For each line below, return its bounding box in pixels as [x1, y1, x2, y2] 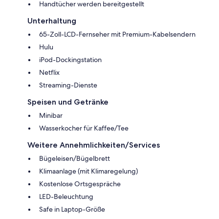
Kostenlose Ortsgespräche [39, 179, 121, 189]
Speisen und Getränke [27, 97, 109, 107]
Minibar [39, 111, 63, 120]
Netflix [39, 68, 60, 77]
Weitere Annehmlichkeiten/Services [27, 140, 160, 150]
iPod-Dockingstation [39, 55, 102, 65]
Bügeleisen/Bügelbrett [39, 154, 110, 163]
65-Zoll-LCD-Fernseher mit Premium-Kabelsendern [39, 30, 196, 39]
